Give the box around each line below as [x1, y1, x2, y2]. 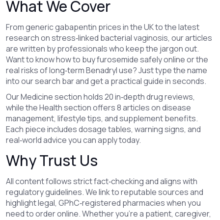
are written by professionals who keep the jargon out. [6, 43, 199, 54]
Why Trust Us [6, 150, 98, 170]
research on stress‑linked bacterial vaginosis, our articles [6, 32, 212, 43]
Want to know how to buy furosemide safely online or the [6, 54, 208, 65]
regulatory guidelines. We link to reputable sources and [6, 187, 203, 197]
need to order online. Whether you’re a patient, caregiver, [6, 208, 211, 219]
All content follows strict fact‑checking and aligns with [6, 176, 197, 187]
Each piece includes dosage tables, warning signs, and [6, 124, 201, 135]
